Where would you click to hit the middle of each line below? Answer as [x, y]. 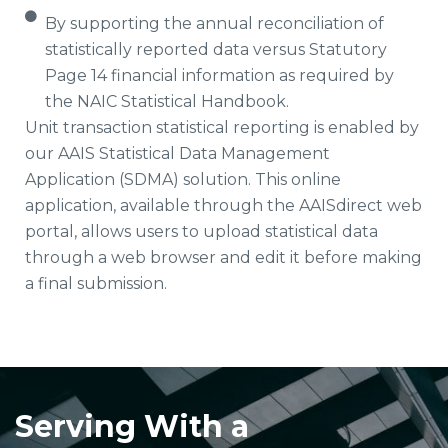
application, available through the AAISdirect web [223, 205]
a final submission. [96, 283]
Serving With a [132, 426]
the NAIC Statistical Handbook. [167, 101]
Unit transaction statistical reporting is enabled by [222, 127]
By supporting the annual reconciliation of [214, 23]
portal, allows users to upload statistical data [201, 231]
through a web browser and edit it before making [223, 257]
